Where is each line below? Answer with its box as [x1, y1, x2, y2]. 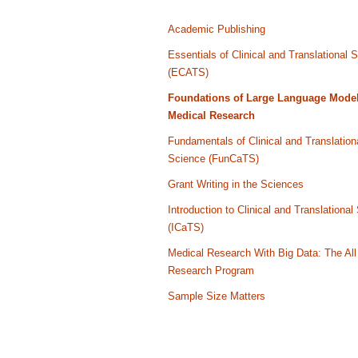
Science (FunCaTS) [168, 153, 259, 165]
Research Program [168, 265, 254, 276]
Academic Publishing [168, 23, 265, 35]
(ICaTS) [168, 221, 204, 233]
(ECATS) [168, 66, 209, 78]
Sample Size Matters [168, 290, 265, 302]
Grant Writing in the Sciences [168, 178, 304, 190]
